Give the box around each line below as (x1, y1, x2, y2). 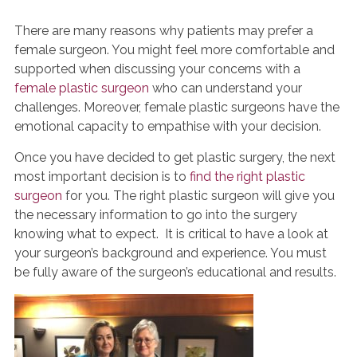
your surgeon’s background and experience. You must (14, 245, 327, 261)
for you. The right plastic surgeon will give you (62, 188, 335, 203)
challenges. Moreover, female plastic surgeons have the (14, 100, 339, 115)
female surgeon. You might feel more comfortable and (14, 42, 335, 57)
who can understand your (149, 80, 302, 96)
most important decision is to (14, 169, 190, 184)
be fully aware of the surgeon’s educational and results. (14, 265, 336, 280)
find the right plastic (190, 169, 305, 184)
